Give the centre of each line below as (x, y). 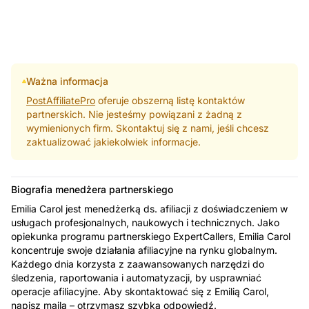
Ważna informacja (68, 81)
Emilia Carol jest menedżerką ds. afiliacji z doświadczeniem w (149, 208)
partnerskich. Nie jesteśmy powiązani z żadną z (134, 114)
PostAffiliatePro (61, 100)
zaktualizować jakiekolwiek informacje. (114, 141)
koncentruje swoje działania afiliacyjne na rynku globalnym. (144, 250)
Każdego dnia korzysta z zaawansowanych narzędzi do (138, 263)
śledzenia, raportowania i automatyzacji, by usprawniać (136, 277)
